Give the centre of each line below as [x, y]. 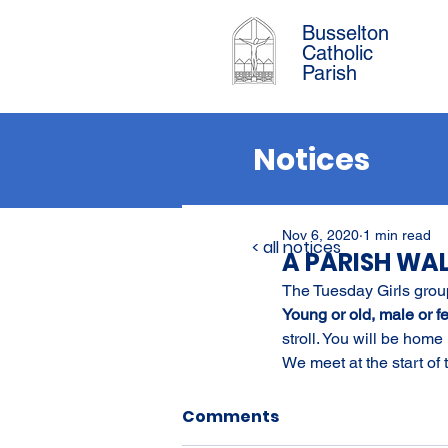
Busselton [345, 33]
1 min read [397, 235]
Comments [230, 416]
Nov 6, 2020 [320, 235]
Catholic [337, 53]
